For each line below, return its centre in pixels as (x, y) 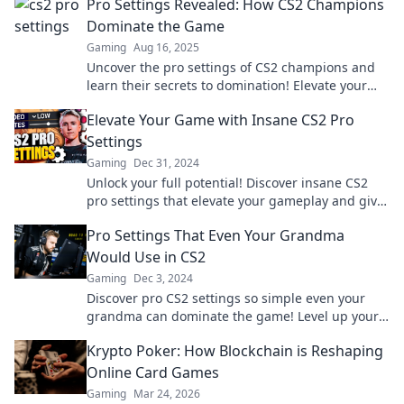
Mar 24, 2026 (167, 394)
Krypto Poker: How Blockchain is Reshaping (235, 351)
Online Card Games (153, 372)
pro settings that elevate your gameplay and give (235, 201)
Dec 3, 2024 (163, 278)
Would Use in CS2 (146, 257)
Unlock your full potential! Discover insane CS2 (227, 183)
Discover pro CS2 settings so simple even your (226, 298)
